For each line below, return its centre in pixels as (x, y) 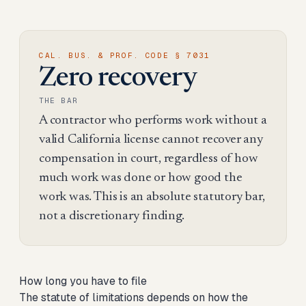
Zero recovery (118, 79)
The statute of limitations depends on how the (134, 297)
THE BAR (58, 100)
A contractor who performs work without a (153, 121)
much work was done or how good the (141, 178)
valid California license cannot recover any (151, 140)
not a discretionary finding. (112, 216)
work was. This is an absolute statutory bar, (152, 197)
